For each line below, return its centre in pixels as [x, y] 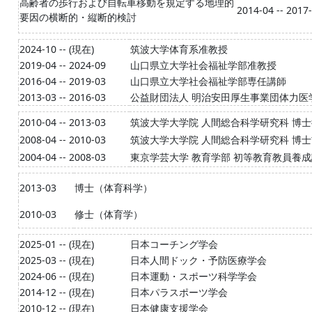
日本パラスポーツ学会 [179, 292]
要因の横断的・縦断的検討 [78, 17]
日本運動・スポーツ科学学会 [194, 276]
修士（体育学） [109, 214]
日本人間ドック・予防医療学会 [198, 260]
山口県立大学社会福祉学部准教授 [203, 65]
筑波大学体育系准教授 [179, 49]
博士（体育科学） [114, 188]
